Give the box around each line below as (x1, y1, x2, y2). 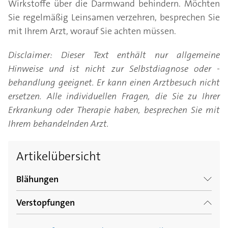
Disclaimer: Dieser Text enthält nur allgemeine (8, 49, 220, 62)
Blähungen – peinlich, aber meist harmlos (20, 202, 184, 214)
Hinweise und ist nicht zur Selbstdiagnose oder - (8, 63, 220, 75)
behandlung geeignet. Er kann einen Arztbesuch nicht (8, 76, 220, 89)
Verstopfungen (16, 196, 75, 209)
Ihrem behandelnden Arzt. (8, 118, 109, 130)
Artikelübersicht (16, 148, 101, 165)
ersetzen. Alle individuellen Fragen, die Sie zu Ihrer (8, 90, 220, 103)
